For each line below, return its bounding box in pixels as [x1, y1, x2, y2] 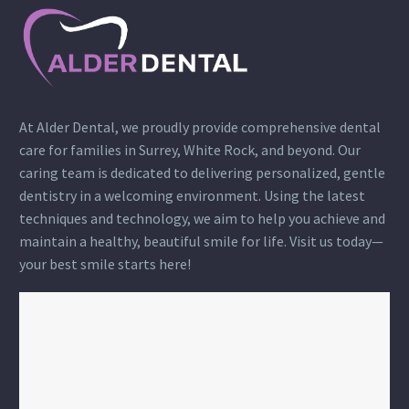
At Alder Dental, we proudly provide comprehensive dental [19, 118, 381, 137]
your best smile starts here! [19, 255, 191, 274]
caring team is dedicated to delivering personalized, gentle [19, 163, 385, 183]
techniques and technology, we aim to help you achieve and [19, 209, 385, 228]
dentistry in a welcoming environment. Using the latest [19, 186, 365, 205]
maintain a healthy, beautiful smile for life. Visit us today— [19, 232, 383, 251]
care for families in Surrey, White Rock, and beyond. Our [19, 141, 361, 160]
